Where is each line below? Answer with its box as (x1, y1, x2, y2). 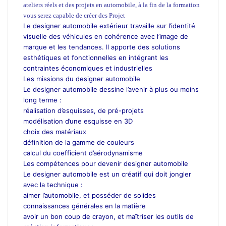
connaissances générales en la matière (23, 201, 146, 210)
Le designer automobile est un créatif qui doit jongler (23, 169, 191, 178)
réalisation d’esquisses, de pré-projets (23, 106, 144, 115)
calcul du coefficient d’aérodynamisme (23, 148, 143, 157)
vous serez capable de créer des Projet (23, 11, 125, 19)
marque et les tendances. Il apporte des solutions (23, 42, 180, 51)
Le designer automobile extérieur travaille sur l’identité (23, 21, 195, 30)
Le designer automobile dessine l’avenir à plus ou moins (23, 85, 199, 93)
